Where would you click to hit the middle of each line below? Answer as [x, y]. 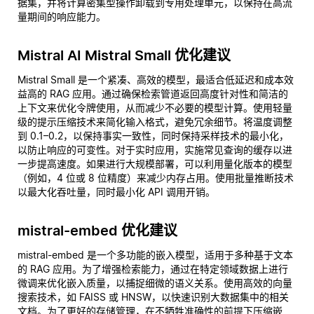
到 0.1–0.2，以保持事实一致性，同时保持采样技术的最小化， [153, 136]
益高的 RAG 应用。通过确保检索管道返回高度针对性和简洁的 [153, 94]
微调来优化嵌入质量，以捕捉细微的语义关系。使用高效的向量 [155, 283]
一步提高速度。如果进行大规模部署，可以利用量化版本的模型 [155, 164]
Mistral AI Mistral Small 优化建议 [124, 55]
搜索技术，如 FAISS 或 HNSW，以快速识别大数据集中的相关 [153, 297]
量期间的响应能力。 [62, 16]
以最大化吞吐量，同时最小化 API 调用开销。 [116, 192]
